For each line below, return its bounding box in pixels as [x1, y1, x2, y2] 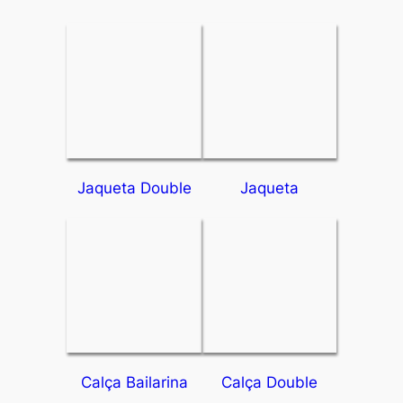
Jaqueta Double [76, 179, 192, 198]
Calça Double [220, 373, 318, 392]
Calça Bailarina [80, 373, 188, 392]
